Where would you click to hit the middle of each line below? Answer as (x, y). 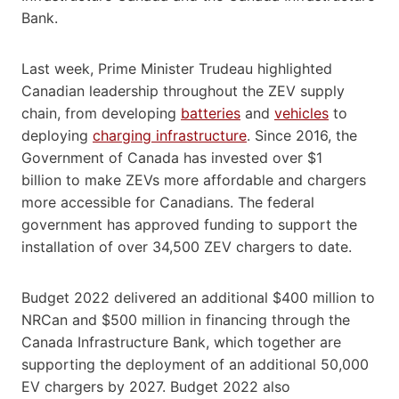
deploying (57, 135)
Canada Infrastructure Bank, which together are (181, 342)
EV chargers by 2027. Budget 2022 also (156, 386)
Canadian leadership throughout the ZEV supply (183, 90)
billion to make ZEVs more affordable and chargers (194, 179)
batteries (211, 113)
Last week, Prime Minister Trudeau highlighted (177, 68)
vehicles (301, 113)
